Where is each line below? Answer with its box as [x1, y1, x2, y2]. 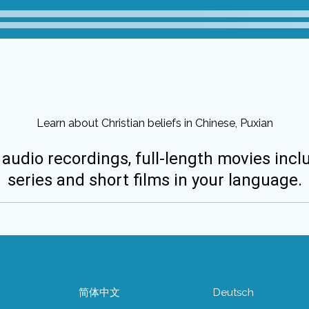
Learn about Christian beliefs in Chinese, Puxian [36, 117, 273, 130]
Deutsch [213, 286, 254, 299]
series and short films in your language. [7, 170, 302, 190]
